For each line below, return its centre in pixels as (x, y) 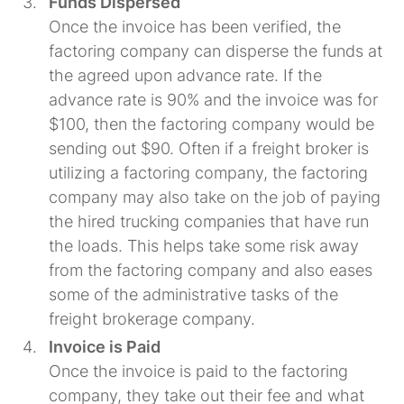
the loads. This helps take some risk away (204, 245)
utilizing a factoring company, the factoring (209, 172)
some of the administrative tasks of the (194, 294)
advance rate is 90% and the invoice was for (214, 99)
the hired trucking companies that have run (209, 221)
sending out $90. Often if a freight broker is (209, 148)
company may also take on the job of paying (215, 197)
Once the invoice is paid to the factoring (199, 371)
